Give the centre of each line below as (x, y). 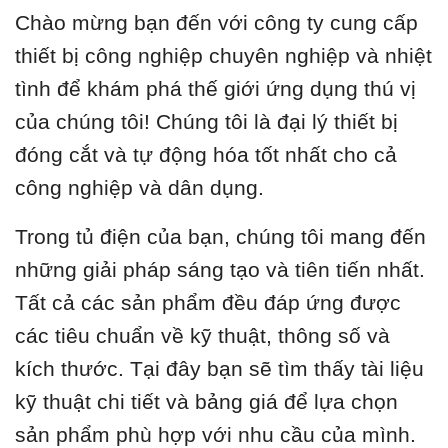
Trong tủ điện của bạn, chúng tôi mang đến (220, 237)
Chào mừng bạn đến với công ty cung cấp (216, 23)
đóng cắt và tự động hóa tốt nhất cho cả (206, 155)
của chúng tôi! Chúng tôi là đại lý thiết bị (206, 122)
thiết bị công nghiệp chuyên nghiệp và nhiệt (223, 56)
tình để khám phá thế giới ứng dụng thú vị (215, 89)
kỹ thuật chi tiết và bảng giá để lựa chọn (206, 402)
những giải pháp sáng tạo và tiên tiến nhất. (220, 270)
